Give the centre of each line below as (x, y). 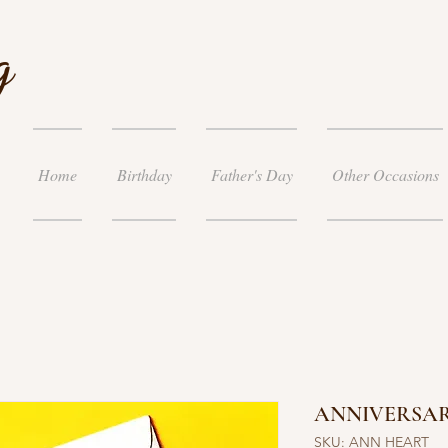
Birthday (144, 174)
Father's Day (251, 174)
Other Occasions (385, 174)
